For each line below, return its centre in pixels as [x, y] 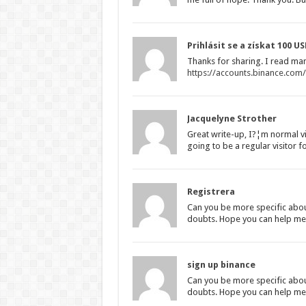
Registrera [211, 191]
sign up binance [221, 264]
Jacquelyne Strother [232, 118]
